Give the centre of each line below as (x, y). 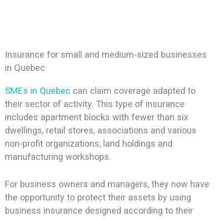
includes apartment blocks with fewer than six (96, 117)
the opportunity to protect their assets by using (98, 197)
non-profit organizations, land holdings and (88, 144)
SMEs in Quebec (37, 91)
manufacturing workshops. (58, 157)
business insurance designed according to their (99, 211)
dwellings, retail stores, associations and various (100, 131)
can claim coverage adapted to (133, 91)
